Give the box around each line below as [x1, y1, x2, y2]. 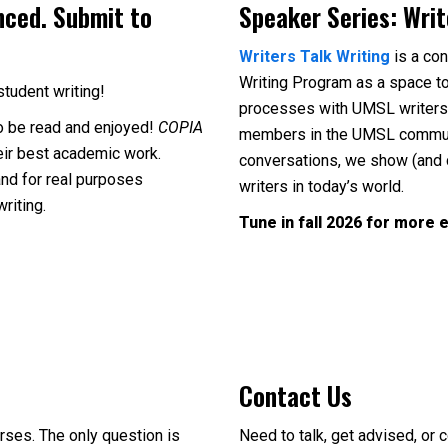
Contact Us [239, 376, 352, 414]
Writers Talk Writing [239, 47, 390, 66]
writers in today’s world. [239, 177, 404, 196]
